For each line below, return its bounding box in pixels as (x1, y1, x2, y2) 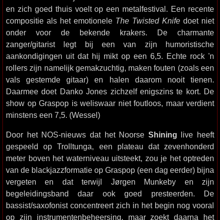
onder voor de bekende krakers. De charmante (6, 28, 214, 37)
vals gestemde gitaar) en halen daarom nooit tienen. (6, 75, 214, 84)
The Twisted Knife (115, 16, 180, 25)
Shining (148, 130, 177, 139)
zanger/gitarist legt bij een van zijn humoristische (6, 40, 214, 49)
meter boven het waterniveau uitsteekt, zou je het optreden (6, 154, 214, 163)
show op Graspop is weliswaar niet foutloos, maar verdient (6, 99, 214, 108)
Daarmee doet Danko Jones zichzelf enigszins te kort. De (6, 87, 214, 96)
